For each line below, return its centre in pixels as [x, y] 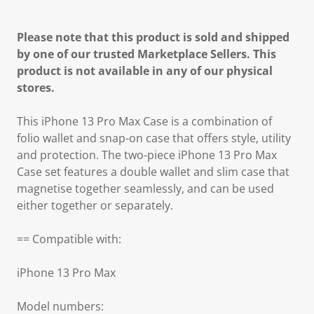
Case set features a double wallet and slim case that [153, 172]
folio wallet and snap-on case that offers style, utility [154, 138]
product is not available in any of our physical [145, 71]
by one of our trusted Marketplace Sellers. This [146, 54]
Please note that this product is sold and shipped [153, 37]
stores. [36, 88]
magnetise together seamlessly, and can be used [145, 189]
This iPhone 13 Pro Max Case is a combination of [144, 121]
